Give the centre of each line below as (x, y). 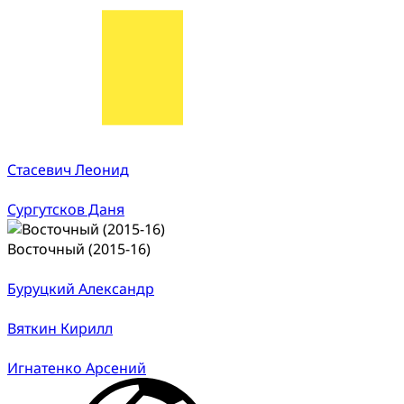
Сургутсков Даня (66, 209)
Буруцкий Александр (81, 288)
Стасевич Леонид (68, 169)
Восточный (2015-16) (79, 248)
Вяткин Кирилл (60, 328)
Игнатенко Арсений (77, 367)
